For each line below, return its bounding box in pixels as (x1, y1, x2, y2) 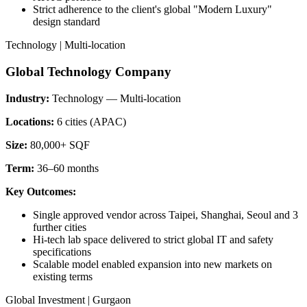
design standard (33, 16, 100, 28)
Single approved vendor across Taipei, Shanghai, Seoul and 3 (33, 208, 298, 221)
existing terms (33, 270, 93, 282)
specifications (33, 245, 91, 258)
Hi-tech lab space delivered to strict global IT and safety (33, 233, 273, 245)
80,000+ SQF (30, 138, 90, 151)
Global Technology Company (5, 64, 171, 79)
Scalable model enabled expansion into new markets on (33, 258, 272, 270)
